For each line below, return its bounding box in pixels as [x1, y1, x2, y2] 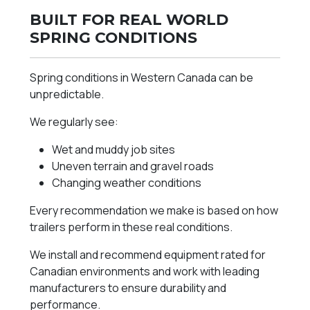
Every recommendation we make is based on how [30, 203, 279, 219]
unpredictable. [30, 86, 104, 102]
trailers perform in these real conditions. [30, 219, 233, 235]
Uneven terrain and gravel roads [52, 158, 215, 174]
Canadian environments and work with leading [30, 264, 260, 280]
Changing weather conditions [52, 175, 202, 191]
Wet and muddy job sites [52, 142, 176, 158]
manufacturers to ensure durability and [30, 280, 227, 296]
